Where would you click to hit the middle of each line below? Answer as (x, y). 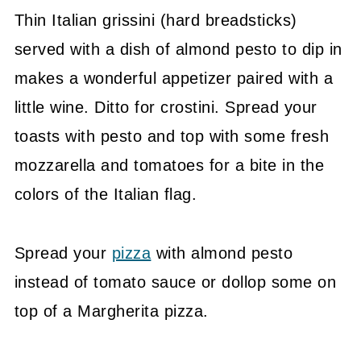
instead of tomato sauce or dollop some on (175, 282)
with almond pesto (222, 253)
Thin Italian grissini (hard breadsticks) (156, 21)
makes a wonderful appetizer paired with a (174, 79)
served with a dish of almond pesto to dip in (178, 50)
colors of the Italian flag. (106, 195)
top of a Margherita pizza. (111, 311)
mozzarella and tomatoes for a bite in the (169, 166)
